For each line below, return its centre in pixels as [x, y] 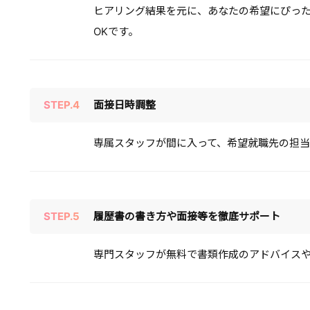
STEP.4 [61, 104]
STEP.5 [61, 216]
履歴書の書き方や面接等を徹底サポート [186, 216]
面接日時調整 [124, 104]
